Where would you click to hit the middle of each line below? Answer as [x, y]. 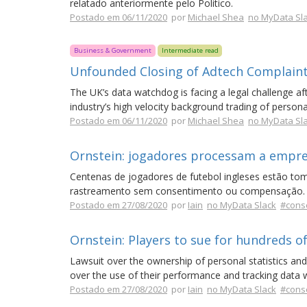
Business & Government [112, 50]
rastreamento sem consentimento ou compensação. [187, 191]
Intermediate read [190, 50]
